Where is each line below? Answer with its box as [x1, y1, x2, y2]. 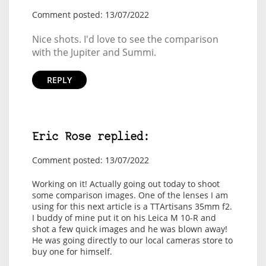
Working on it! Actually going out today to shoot [31, 178, 220, 190]
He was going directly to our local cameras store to [31, 235, 233, 246]
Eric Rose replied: [31, 132, 150, 144]
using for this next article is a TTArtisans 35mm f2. [31, 201, 232, 213]
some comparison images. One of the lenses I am [31, 189, 228, 201]
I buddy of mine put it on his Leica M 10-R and [31, 212, 216, 224]
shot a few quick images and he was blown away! [31, 223, 227, 235]
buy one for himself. [31, 246, 112, 258]
